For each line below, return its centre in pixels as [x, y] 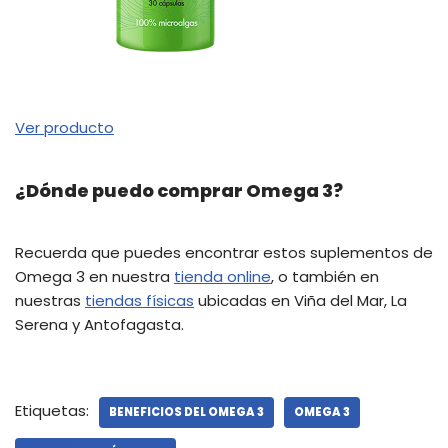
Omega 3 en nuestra [94, 277]
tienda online [222, 277]
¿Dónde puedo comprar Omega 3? [179, 191]
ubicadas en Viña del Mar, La [300, 301]
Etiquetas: [52, 411]
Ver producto [64, 128]
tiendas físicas [139, 301]
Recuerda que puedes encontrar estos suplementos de [224, 253]
